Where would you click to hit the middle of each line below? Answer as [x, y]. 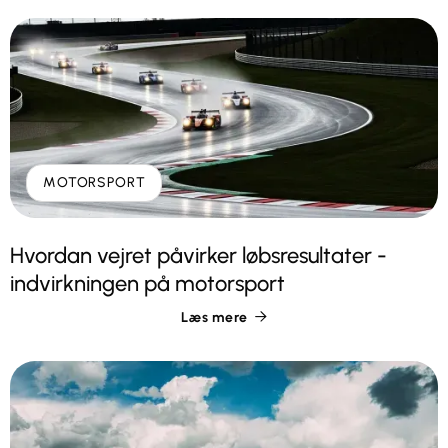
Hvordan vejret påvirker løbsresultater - [198, 255]
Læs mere [214, 317]
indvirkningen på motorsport [147, 283]
